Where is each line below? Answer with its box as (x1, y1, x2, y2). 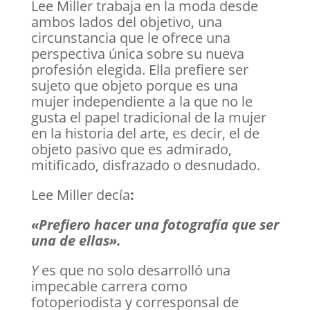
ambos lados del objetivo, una (30, 12, 222, 31)
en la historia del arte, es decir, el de (30, 124, 259, 143)
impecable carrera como (30, 277, 188, 295)
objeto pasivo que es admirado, (30, 140, 232, 158)
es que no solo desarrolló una (37, 261, 230, 280)
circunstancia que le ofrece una (30, 28, 230, 47)
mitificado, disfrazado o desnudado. (30, 156, 260, 174)
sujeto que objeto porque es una (30, 76, 238, 95)
